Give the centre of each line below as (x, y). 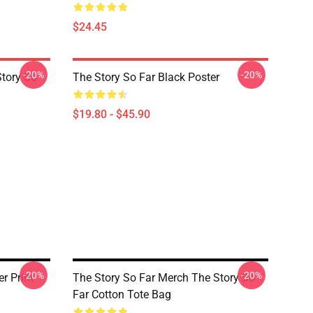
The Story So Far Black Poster (146, 77)
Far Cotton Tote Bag (122, 294)
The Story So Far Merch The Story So (164, 278)
